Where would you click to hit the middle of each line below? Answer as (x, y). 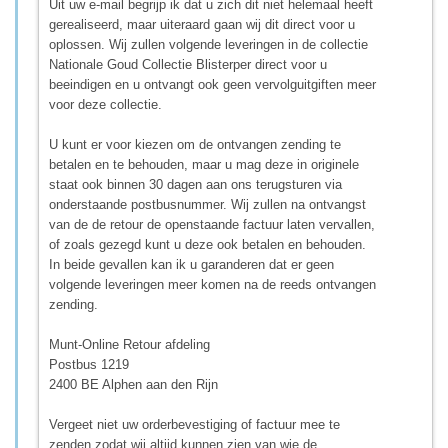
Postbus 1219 (89, 364)
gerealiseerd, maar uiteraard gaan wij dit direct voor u (202, 24)
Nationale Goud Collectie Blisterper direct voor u (188, 64)
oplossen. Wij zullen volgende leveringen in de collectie (208, 44)
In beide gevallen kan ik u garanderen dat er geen (191, 264)
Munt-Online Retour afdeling (129, 344)
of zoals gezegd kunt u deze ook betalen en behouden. (207, 244)
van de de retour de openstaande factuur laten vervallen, (212, 224)
